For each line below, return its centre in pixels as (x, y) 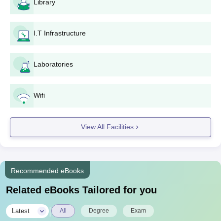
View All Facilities (107, 127)
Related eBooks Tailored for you (81, 190)
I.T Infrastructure (60, 33)
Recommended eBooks (47, 170)
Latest (21, 211)
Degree (99, 210)
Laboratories (53, 64)
